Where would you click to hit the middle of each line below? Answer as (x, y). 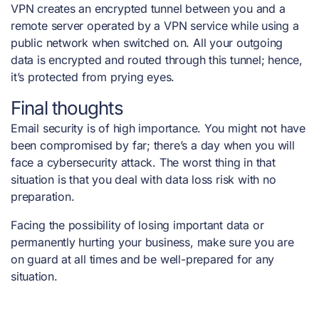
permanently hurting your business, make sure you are (152, 242)
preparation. (45, 196)
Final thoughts (67, 108)
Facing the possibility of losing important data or (137, 225)
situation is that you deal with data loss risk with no (143, 179)
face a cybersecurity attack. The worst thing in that (143, 162)
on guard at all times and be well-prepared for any (143, 259)
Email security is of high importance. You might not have (158, 128)
